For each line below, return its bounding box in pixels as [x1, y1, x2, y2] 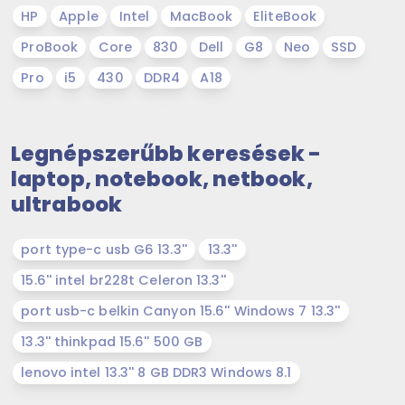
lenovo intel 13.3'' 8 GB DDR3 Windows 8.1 [21, 363, 292, 382]
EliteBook [253, 7, 317, 26]
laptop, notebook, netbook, [11, 164, 313, 194]
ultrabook [11, 189, 122, 220]
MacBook [169, 7, 233, 26]
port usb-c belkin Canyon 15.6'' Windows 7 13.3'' [21, 302, 341, 321]
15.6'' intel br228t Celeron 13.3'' [21, 271, 226, 290]
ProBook [21, 38, 79, 57]
